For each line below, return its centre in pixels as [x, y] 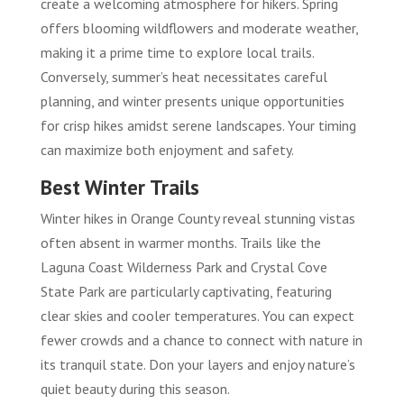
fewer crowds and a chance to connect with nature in [201, 340]
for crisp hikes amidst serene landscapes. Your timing [198, 125]
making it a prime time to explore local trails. [177, 52]
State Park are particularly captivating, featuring [186, 291]
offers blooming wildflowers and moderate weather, [199, 28]
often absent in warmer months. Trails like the [180, 242]
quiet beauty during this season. [135, 388]
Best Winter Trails [119, 187]
